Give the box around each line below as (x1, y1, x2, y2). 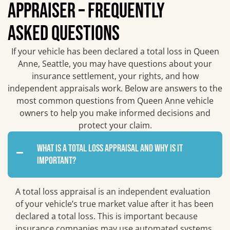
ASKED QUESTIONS (8, 22, 120, 47)
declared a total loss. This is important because (15, 210, 198, 222)
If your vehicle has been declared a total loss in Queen (11, 46, 219, 57)
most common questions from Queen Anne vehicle (16, 95, 214, 107)
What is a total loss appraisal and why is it (37, 142, 183, 155)
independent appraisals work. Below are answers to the (8, 83, 222, 94)
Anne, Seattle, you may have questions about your (18, 58, 212, 70)
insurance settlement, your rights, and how (31, 70, 199, 82)
